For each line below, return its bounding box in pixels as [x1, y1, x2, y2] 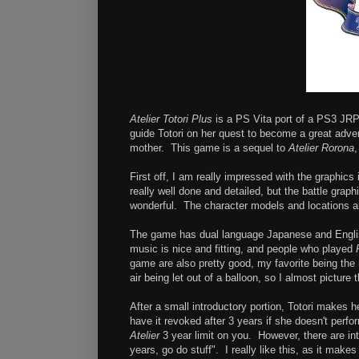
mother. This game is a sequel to [130, 142, 288, 155]
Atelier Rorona [288, 142, 354, 155]
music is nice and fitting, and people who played [130, 243, 356, 256]
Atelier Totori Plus [130, 113, 212, 126]
